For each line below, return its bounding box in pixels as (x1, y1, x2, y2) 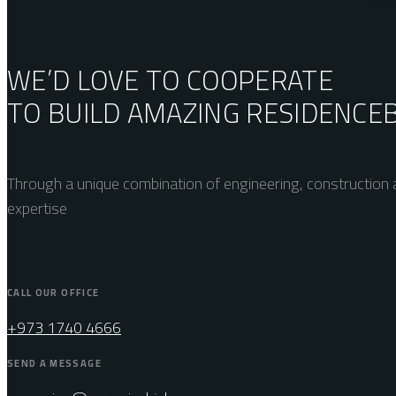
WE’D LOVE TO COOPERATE (7, 55, 333, 107)
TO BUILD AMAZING (7, 88, 247, 140)
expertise (7, 193, 67, 223)
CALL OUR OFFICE (7, 283, 100, 301)
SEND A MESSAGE (7, 354, 102, 372)
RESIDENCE (246, 88, 384, 140)
